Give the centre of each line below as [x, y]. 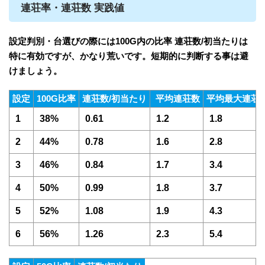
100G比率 [56, 99]
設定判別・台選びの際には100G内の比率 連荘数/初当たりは [128, 41]
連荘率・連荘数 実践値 [72, 8]
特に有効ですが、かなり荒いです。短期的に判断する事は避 [129, 56]
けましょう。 [35, 71]
